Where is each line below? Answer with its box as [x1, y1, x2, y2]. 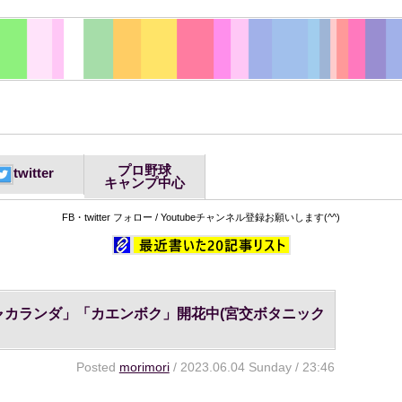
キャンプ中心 [103, 176, 185, 190]
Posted [75, 360, 119, 374]
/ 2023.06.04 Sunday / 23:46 [169, 360, 335, 374]
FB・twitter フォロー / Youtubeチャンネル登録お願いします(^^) [62, 212, 340, 223]
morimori [118, 360, 170, 374]
